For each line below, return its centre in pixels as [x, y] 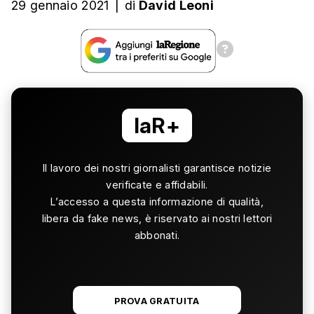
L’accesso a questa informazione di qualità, [157, 202]
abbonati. [157, 235]
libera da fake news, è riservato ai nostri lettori [157, 218]
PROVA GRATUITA [157, 301]
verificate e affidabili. [157, 185]
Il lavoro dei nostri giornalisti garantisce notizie [157, 168]
